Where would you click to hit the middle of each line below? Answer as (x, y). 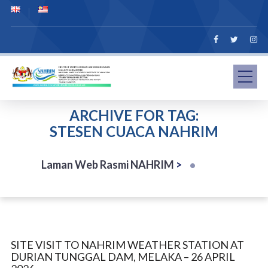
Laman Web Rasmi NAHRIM (108, 165)
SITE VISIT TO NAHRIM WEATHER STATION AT (127, 245)
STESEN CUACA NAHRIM (134, 131)
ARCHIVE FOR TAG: (134, 115)
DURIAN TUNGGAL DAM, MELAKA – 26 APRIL (123, 257)
